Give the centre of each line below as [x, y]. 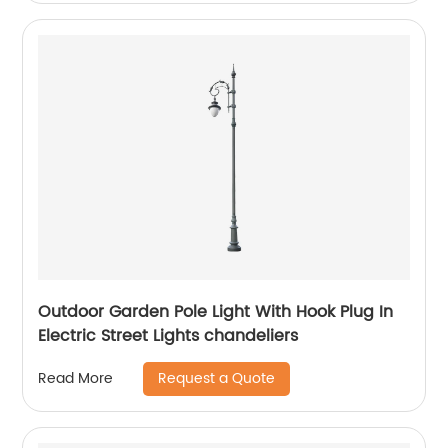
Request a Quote [217, 378]
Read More [76, 379]
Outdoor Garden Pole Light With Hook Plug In [216, 311]
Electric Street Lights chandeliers [168, 335]
